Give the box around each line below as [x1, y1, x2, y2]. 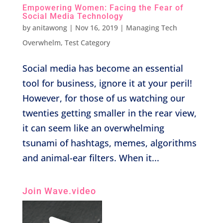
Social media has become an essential [22, 62, 183, 74]
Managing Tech [125, 22, 177, 32]
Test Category [64, 37, 110, 47]
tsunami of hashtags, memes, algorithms [22, 136, 197, 149]
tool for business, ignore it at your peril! [22, 77, 192, 89]
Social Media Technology [22, 11, 123, 21]
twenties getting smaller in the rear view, [22, 107, 197, 119]
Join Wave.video [22, 185, 96, 196]
